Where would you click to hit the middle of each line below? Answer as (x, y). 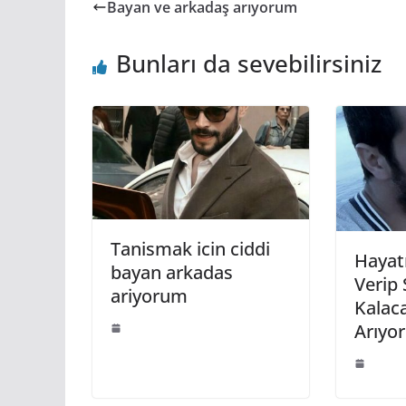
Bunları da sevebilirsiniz (249, 63)
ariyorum (149, 296)
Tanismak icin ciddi (190, 249)
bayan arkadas (172, 273)
